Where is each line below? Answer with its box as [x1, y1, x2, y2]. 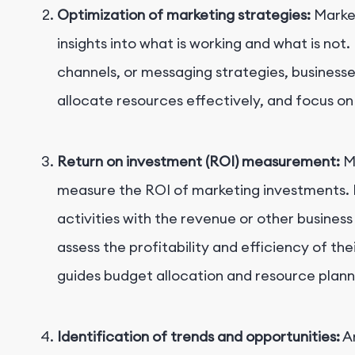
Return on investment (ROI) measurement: [57, 151, 340, 170]
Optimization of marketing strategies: [57, 5, 311, 24]
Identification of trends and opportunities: [57, 326, 340, 345]
